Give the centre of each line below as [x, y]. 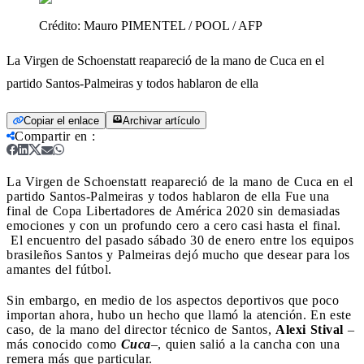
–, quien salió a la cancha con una [245, 344]
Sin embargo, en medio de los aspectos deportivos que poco [173, 300]
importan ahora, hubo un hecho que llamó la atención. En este [179, 314]
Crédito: [61, 25]
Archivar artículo [161, 120]
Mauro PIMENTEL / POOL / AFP [173, 25]
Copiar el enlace [61, 120]
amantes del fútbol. [59, 269]
